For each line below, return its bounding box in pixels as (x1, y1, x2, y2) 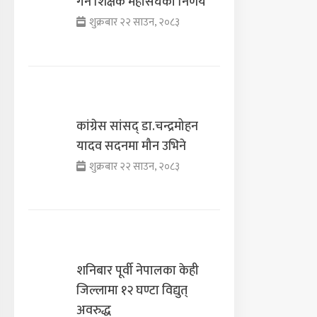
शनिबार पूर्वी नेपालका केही (76, 260, 200, 282)
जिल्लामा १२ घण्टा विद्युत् (76, 279, 188, 301)
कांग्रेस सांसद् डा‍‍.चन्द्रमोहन (76, 115, 199, 137)
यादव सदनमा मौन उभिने (76, 135, 187, 157)
